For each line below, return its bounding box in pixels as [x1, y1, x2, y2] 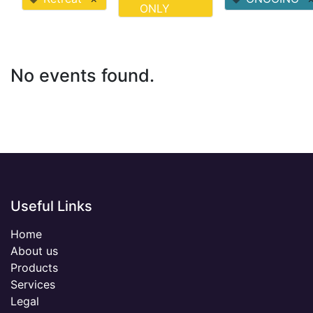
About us [10, 244, 58, 259]
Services [10, 277, 55, 292]
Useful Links [10, 198, 92, 215]
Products [10, 261, 58, 275]
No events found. [10, 65, 154, 87]
